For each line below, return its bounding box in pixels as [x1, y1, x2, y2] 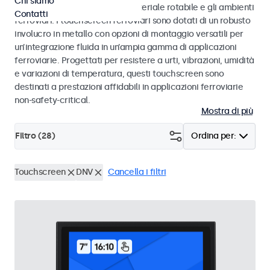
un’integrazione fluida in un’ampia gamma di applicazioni [14, 42, 236, 52]
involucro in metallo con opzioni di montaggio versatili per [14, 29, 243, 39]
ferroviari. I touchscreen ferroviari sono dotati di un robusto [14, 16, 250, 26]
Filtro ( [15, 131, 42, 141]
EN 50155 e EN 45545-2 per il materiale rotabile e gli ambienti [14, 2, 254, 13]
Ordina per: [191, 131, 236, 141]
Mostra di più [201, 106, 253, 116]
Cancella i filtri [108, 167, 166, 177]
